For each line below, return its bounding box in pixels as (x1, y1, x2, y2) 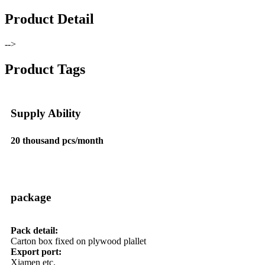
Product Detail (5, 11, 94, 27)
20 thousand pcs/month (11, 135, 104, 146)
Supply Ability (11, 106, 81, 119)
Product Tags (5, 61, 85, 77)
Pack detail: (11, 225, 58, 235)
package (11, 190, 51, 203)
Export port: (11, 246, 62, 257)
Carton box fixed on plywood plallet (11, 235, 146, 246)
